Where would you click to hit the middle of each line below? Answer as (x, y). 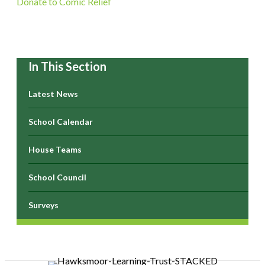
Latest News (53, 94)
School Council (57, 177)
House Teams (55, 149)
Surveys (43, 205)
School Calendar (61, 122)
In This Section (67, 66)
